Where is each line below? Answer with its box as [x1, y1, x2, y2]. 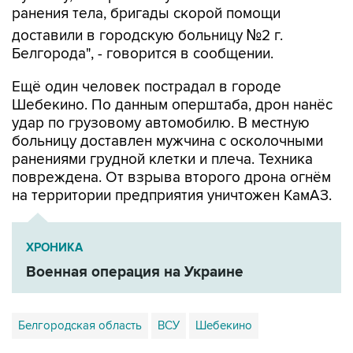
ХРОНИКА [26, 206, 83, 222]
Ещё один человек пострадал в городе [12, 44, 281, 63]
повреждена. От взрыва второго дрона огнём [12, 135, 331, 154]
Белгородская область [18, 284, 142, 299]
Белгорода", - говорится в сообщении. [12, 11, 273, 30]
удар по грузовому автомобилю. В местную [12, 80, 310, 99]
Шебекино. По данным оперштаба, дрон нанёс [12, 62, 333, 81]
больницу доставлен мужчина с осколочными [12, 98, 323, 117]
